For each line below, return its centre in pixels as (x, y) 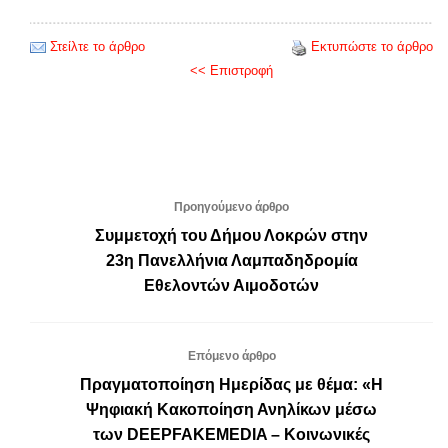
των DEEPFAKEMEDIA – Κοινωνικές (231, 434)
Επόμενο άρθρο (231, 355)
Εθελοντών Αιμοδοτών (231, 285)
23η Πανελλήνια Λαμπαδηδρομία (231, 260)
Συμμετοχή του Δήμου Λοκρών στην (231, 235)
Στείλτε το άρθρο (97, 46)
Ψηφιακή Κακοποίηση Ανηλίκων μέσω (231, 409)
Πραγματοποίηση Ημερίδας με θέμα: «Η (231, 384)
